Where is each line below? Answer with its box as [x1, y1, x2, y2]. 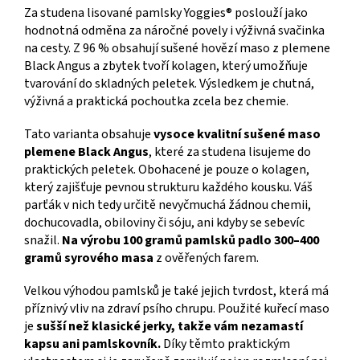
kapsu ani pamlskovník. [24, 334, 161, 353]
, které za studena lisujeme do [149, 142, 311, 161]
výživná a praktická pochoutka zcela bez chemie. [24, 92, 288, 110]
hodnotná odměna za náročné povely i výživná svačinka [24, 21, 325, 39]
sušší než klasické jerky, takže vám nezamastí [36, 317, 303, 335]
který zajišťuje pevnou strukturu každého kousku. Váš [24, 178, 313, 196]
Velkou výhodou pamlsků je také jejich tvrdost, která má [24, 281, 329, 300]
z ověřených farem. [153, 248, 261, 267]
